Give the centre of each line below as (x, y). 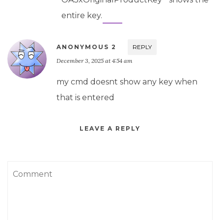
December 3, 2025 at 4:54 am (95, 60)
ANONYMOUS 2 (86, 47)
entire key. (82, 15)
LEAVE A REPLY (110, 128)
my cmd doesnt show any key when (127, 82)
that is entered (85, 97)
